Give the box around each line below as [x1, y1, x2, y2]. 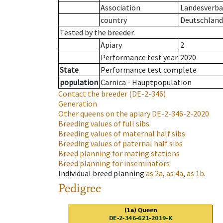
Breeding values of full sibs [58, 118, 149, 129]
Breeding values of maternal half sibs [58, 128, 185, 139]
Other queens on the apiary [58, 109, 150, 119]
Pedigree [58, 181, 101, 196]
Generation [58, 99, 97, 109]
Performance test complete [101, 65, 197, 75]
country [101, 15, 127, 25]
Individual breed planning [58, 168, 144, 179]
